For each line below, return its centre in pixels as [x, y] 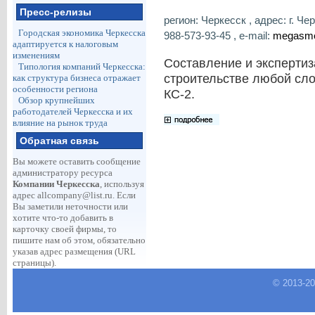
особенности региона [55, 89]
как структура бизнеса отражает [76, 78]
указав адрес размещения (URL [74, 251]
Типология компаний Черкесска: [82, 66]
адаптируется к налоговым [65, 44]
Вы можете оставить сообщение [76, 161]
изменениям [36, 55]
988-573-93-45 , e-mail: [218, 35]
